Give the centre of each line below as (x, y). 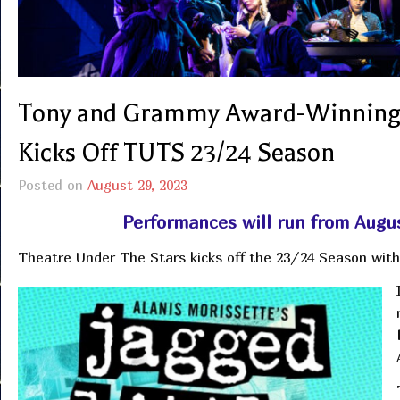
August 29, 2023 (137, 185)
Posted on (52, 185)
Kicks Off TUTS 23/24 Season (176, 153)
